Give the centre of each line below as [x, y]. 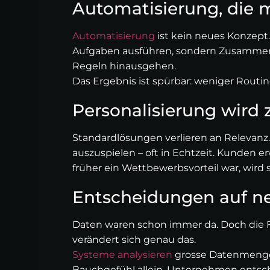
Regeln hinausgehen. [124, 66]
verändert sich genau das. [135, 240]
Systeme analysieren [122, 255]
